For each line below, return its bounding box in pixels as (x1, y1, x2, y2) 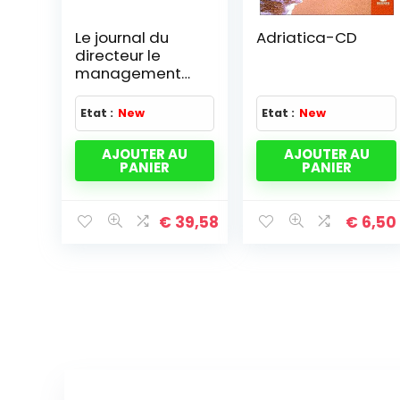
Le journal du (74, 26, 169, 48)
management (74, 62, 181, 84)
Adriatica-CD (256, 26, 358, 48)
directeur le (74, 44, 161, 66)
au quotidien (74, 79, 171, 102)
